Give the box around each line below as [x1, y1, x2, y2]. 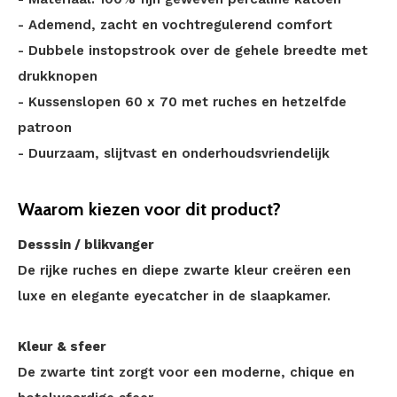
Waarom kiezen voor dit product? [18, 198, 281, 220]
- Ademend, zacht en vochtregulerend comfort [18, 17, 332, 33]
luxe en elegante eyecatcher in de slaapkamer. [18, 288, 331, 304]
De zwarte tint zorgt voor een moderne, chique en [18, 364, 354, 380]
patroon [18, 120, 72, 136]
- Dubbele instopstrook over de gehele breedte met [18, 43, 368, 58]
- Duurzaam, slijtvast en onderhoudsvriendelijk [18, 145, 330, 161]
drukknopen [18, 68, 97, 84]
